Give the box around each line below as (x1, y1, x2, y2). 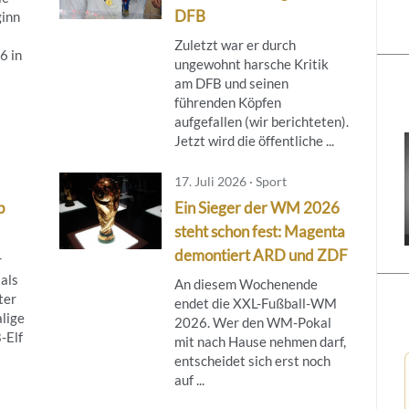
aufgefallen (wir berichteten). (173, 112, 349, 130)
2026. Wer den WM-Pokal (173, 313, 331, 330)
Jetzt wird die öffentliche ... (173, 131, 334, 149)
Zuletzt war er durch (173, 36, 296, 53)
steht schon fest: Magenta (173, 221, 345, 241)
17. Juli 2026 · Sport (173, 173, 287, 189)
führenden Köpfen (173, 93, 281, 110)
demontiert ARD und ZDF (173, 245, 348, 265)
